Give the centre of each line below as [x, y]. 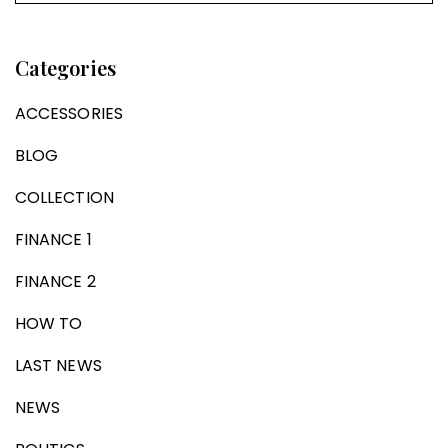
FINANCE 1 [53, 239]
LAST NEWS [58, 365]
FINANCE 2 [55, 281]
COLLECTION [64, 197]
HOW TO [49, 323]
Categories [65, 67]
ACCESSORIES [69, 113]
